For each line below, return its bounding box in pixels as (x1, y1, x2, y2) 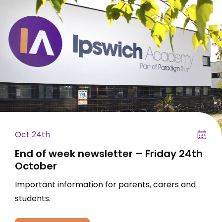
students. (15, 192, 51, 204)
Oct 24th (15, 128, 50, 140)
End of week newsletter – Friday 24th (15, 147, 203, 161)
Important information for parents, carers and (15, 178, 196, 190)
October (15, 159, 57, 173)
